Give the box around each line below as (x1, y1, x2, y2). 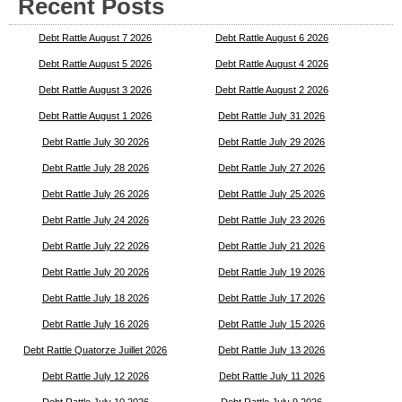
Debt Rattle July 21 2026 (218, 240, 326, 251)
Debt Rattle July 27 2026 (218, 162, 326, 173)
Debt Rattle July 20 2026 (41, 266, 149, 277)
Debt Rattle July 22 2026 (41, 240, 149, 251)
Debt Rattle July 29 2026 (218, 135, 326, 147)
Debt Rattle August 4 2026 (214, 57, 328, 69)
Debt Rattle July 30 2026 (41, 135, 149, 147)
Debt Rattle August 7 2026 (39, 31, 153, 43)
